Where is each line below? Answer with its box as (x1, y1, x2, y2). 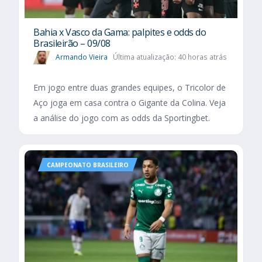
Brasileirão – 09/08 (33, 36, 111, 50)
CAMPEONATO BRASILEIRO (47, 160, 129, 169)
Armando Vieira (56, 51, 108, 62)
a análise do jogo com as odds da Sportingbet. (33, 112, 210, 123)
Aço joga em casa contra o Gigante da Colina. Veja (33, 96, 226, 108)
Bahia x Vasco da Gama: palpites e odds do (33, 25, 206, 39)
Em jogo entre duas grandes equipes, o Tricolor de (33, 81, 226, 93)
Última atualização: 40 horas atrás (112, 51, 227, 62)
